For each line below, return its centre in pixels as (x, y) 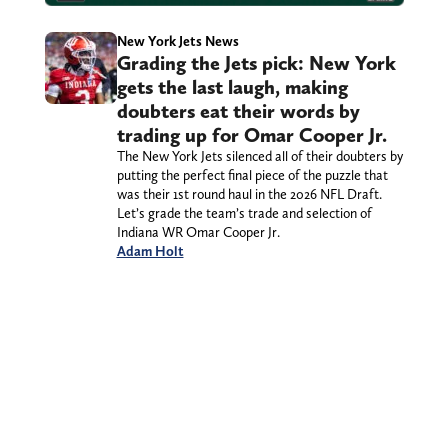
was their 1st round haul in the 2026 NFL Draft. (249, 194)
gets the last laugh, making (232, 87)
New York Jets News (177, 41)
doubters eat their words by (238, 111)
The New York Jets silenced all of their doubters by (259, 156)
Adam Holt (150, 251)
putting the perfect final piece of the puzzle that (252, 175)
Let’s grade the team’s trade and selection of (244, 213)
